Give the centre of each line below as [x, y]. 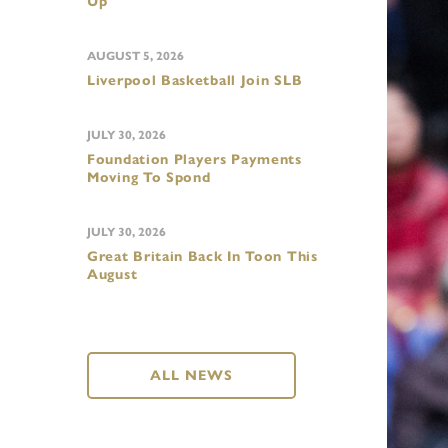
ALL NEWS [191, 375]
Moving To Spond [149, 177]
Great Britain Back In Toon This [202, 256]
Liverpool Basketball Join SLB [195, 80]
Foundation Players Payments [194, 159]
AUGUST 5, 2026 [135, 55]
